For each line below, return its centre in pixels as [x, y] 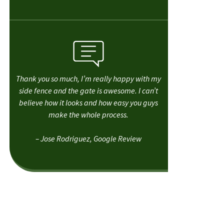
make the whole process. [89, 115]
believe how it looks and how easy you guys [89, 103]
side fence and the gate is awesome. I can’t [89, 91]
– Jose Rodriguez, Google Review [89, 139]
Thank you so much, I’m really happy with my [89, 79]
